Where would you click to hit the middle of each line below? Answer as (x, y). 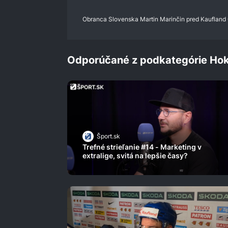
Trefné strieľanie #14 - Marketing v (142, 147)
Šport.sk (108, 136)
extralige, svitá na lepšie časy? (135, 156)
